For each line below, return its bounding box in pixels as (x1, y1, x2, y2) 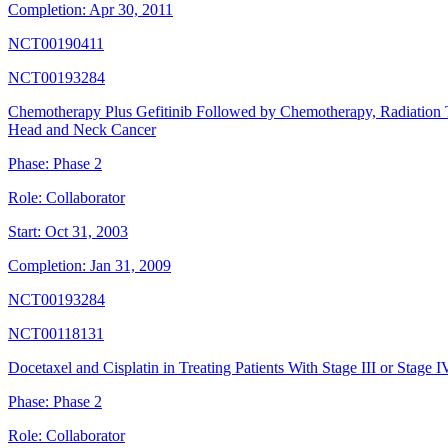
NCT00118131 (8, 325, 104, 343)
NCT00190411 (8, 35, 104, 53)
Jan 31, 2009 (90, 257, 171, 275)
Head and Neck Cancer (8, 121, 156, 139)
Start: (8, 223, 41, 241)
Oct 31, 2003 (45, 223, 128, 241)
